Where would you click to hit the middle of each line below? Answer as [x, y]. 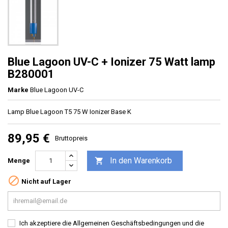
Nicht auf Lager [46, 181]
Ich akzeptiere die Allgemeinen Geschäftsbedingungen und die [112, 223]
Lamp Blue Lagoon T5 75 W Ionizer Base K [69, 111]
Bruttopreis [71, 138]
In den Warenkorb [141, 160]
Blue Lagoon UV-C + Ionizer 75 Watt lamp [111, 62]
